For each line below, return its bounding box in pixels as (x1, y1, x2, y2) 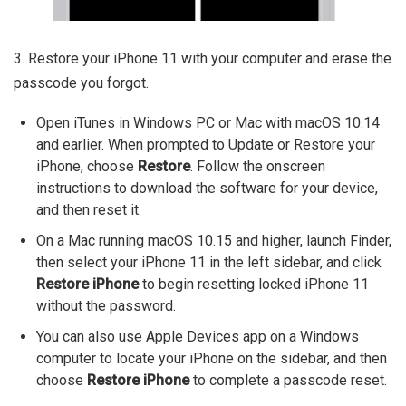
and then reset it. (36, 201, 141, 219)
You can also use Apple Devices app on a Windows (36, 328, 359, 346)
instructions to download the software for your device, (36, 179, 378, 198)
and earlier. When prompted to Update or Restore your (36, 136, 375, 154)
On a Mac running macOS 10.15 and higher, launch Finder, (36, 232, 391, 250)
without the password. (36, 297, 176, 315)
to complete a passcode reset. (189, 372, 387, 390)
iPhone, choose (36, 158, 138, 176)
